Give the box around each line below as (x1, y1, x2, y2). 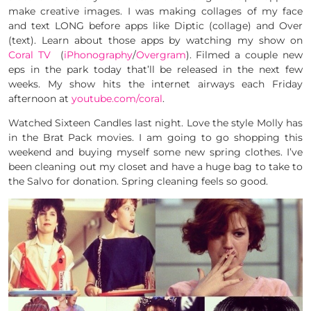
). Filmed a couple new (185, 48, 303, 61)
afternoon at (8, 92, 72, 105)
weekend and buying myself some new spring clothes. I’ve (8, 145, 303, 158)
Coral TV (8, 48, 56, 61)
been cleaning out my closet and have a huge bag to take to (8, 160, 303, 173)
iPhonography (63, 48, 133, 61)
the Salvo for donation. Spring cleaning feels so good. (8, 174, 268, 187)
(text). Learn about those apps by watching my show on (8, 33, 303, 47)
